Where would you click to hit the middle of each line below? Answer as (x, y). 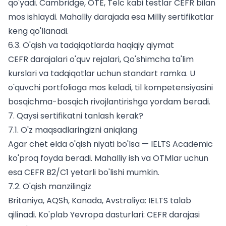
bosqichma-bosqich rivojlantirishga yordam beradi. (109, 102)
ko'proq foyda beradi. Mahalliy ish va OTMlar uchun (108, 158)
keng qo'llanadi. (38, 31)
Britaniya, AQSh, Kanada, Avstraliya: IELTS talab (100, 201)
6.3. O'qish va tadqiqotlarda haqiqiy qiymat (91, 45)
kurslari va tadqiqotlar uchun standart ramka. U (102, 74)
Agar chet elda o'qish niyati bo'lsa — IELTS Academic (110, 144)
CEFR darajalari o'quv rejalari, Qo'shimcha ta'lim (101, 60)
